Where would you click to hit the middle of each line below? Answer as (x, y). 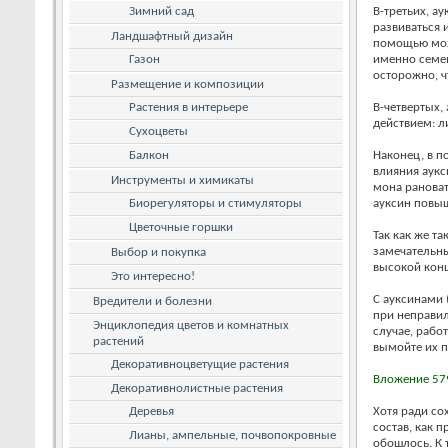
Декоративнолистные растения (197, 388)
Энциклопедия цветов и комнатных (191, 325)
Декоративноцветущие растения (200, 364)
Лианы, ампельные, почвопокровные (232, 435)
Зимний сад (161, 11)
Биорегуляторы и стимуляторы (215, 203)
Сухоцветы (158, 131)
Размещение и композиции (187, 84)
